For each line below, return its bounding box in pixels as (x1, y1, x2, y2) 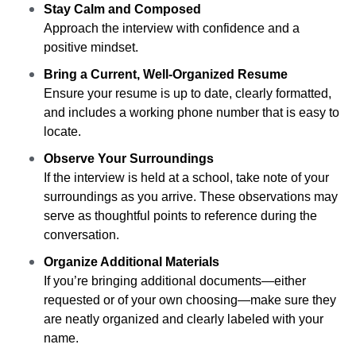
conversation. (44, 228, 119, 242)
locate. (44, 125, 81, 138)
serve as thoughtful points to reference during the (44, 209, 317, 222)
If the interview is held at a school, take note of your (44, 171, 329, 184)
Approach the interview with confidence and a (44, 21, 300, 35)
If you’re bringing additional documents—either (44, 274, 306, 288)
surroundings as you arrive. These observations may (44, 190, 338, 203)
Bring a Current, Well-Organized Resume (44, 68, 288, 81)
